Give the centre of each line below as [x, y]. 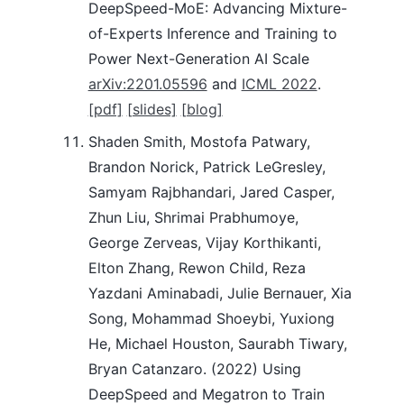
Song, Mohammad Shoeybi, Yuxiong [211, 319]
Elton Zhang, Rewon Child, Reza [197, 268]
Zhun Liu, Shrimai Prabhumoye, [193, 218]
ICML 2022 [279, 84]
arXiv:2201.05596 [147, 84]
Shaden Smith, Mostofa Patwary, [199, 142]
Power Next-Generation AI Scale [198, 59]
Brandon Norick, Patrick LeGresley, [207, 167]
